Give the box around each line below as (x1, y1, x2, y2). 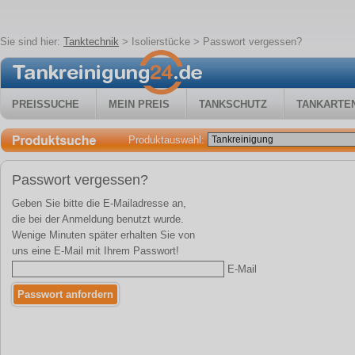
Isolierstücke (132, 36, 190, 48)
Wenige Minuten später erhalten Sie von (12, 229, 195, 241)
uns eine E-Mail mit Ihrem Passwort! (12, 245, 179, 257)
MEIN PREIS (109, 98, 170, 110)
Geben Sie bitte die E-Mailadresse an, (12, 197, 186, 209)
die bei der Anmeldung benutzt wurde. (12, 213, 184, 225)
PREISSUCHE (12, 98, 79, 110)
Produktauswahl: (128, 134, 208, 146)
